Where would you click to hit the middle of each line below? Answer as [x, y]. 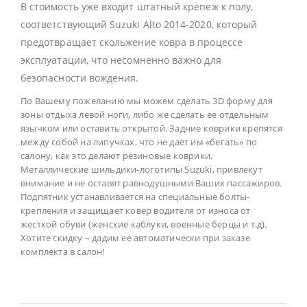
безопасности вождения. [80, 78]
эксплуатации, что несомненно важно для [121, 60]
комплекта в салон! [63, 252]
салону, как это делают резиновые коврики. [117, 156]
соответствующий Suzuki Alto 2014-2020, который [139, 25]
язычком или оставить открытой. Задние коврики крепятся [151, 128]
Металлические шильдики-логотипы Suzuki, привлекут [142, 170]
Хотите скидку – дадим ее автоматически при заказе [135, 238]
